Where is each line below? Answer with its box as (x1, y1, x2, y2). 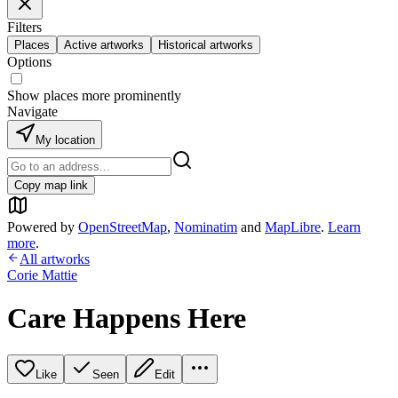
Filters (7, 20, 42, 35)
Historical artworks (158, 38, 253, 52)
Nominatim (174, 219, 237, 235)
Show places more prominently (7, 88, 181, 103)
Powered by (7, 219, 75, 235)
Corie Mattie (7, 267, 77, 283)
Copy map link (14, 179, 88, 192)
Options (7, 54, 52, 69)
